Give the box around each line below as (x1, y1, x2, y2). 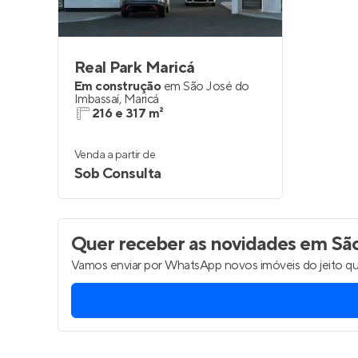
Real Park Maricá (74, 58, 195, 78)
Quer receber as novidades (71, 232, 296, 257)
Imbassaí (74, 91, 119, 107)
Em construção (74, 78, 161, 94)
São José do (183, 78, 249, 94)
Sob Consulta (74, 165, 161, 183)
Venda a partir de (74, 148, 156, 162)
